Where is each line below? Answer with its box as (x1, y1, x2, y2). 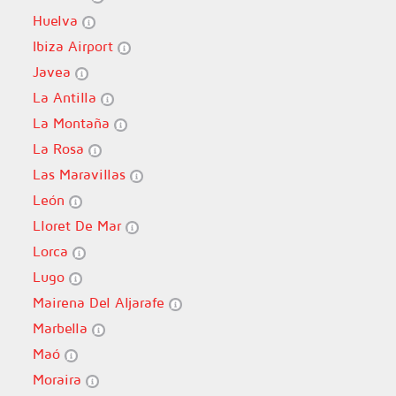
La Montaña (32, 115, 114, 131)
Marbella (32, 320, 92, 336)
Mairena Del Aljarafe (32, 294, 169, 310)
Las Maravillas (32, 166, 130, 182)
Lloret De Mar (32, 217, 126, 233)
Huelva (32, 12, 82, 28)
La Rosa (32, 141, 88, 156)
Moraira (32, 371, 86, 387)
